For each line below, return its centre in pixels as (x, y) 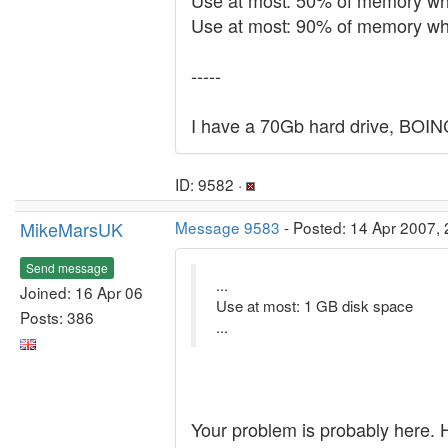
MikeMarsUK (71, 229)
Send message (67, 267)
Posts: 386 (57, 316)
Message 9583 (227, 227)
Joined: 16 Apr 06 (81, 291)
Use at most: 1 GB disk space (314, 305)
